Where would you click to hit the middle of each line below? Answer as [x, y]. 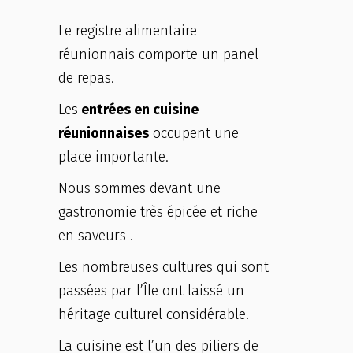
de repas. [92, 78]
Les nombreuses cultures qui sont [163, 267]
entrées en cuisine [138, 110]
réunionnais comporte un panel [158, 54]
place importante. [113, 157]
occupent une [194, 133]
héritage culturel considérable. [154, 314]
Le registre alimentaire [128, 31]
